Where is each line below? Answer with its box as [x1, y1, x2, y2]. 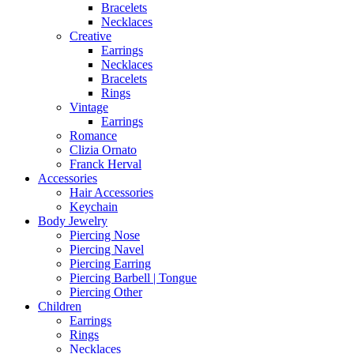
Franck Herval [70, 156, 141, 171]
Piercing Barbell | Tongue [70, 270, 197, 284]
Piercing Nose [70, 228, 140, 242]
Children [38, 299, 81, 313]
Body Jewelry [38, 213, 107, 228]
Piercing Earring [70, 256, 151, 270]
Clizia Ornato [70, 142, 137, 156]
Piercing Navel [70, 242, 144, 256]
